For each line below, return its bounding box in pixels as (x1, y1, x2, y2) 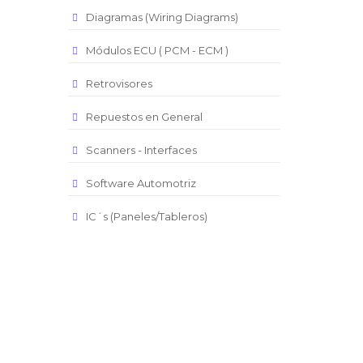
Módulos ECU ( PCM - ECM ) (85, 44, 228, 57)
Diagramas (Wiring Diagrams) (85, 11, 238, 23)
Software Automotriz (85, 177, 196, 190)
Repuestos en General (85, 110, 203, 123)
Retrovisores (85, 77, 152, 90)
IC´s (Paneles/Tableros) (85, 210, 207, 223)
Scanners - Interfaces (85, 143, 197, 156)
